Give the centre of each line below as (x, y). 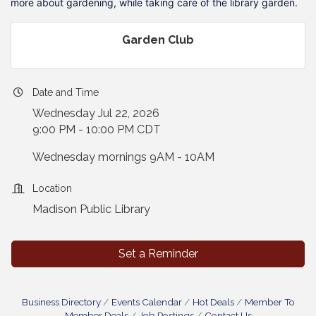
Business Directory (61, 302)
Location (52, 189)
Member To (269, 302)
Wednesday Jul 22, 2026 (96, 114)
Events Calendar (146, 302)
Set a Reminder (158, 254)
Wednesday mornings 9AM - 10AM (123, 157)
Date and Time (66, 93)
